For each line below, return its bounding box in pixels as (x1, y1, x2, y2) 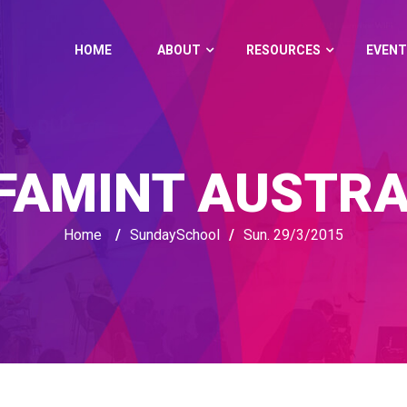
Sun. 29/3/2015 (243, 226, 343, 243)
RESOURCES (246, 43, 321, 57)
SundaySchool (130, 226, 220, 243)
